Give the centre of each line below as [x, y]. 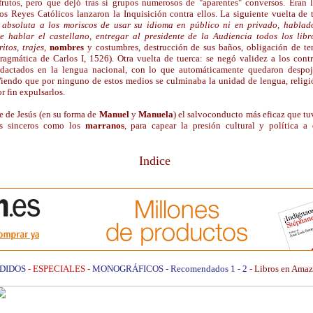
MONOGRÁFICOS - [131, 269]
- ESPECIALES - [59, 269]
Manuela [155, 114]
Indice [154, 161]
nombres [66, 47]
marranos [104, 125]
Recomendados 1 [204, 269]
